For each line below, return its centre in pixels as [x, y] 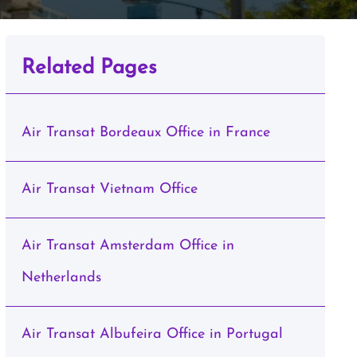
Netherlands [61, 278]
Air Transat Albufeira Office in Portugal [152, 334]
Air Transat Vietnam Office [109, 189]
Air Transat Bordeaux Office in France [145, 133]
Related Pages [89, 68]
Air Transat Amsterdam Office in [127, 246]
